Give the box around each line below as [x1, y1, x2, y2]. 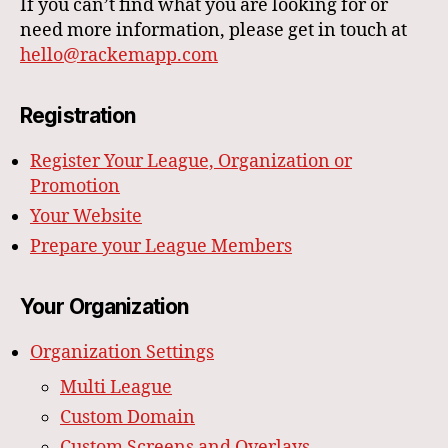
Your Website [30, 205, 142, 229]
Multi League [60, 376, 172, 400]
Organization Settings [30, 341, 214, 365]
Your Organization [20, 294, 189, 320]
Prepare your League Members [30, 235, 292, 259]
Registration [20, 103, 136, 129]
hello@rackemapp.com [20, 44, 218, 68]
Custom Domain [60, 406, 195, 430]
